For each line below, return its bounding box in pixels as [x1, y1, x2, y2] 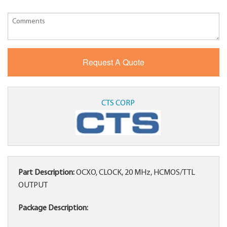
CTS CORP [101, 99, 135, 108]
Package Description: [18, 204, 88, 213]
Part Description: [18, 169, 74, 177]
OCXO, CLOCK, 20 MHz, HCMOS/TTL [74, 169, 195, 177]
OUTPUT [18, 181, 48, 190]
